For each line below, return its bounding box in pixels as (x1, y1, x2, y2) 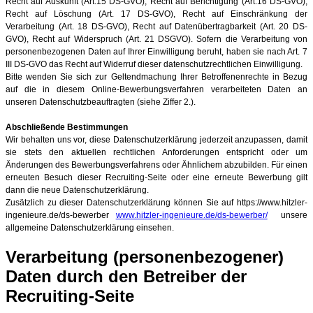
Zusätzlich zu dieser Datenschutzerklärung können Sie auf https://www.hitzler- (6, 197, 307, 208)
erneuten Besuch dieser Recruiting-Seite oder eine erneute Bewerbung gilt (6, 172, 307, 182)
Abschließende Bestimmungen (6, 122, 128, 132)
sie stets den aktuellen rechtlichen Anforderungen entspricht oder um (6, 147, 307, 157)
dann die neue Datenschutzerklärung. (6, 184, 149, 195)
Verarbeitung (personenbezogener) (6, 247, 284, 266)
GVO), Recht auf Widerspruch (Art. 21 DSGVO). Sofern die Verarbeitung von (6, 34, 307, 44)
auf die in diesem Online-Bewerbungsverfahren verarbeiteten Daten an (6, 84, 307, 94)
